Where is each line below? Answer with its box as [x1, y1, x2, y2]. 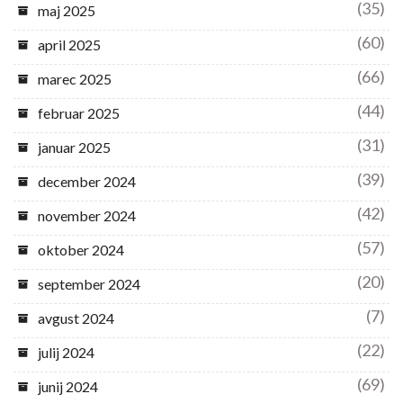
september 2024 [38, 275, 140, 293]
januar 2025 [38, 139, 111, 157]
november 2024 [38, 207, 136, 225]
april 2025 [38, 36, 101, 54]
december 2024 [38, 173, 136, 191]
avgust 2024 [38, 309, 114, 327]
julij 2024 [38, 344, 94, 362]
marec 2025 [38, 70, 112, 88]
